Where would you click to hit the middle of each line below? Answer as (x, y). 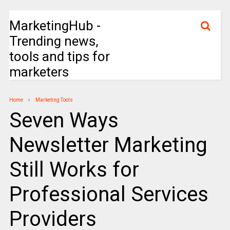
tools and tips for (59, 56)
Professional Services (109, 194)
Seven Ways (64, 120)
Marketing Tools (54, 100)
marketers (39, 72)
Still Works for (74, 170)
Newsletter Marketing (108, 145)
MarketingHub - (55, 26)
